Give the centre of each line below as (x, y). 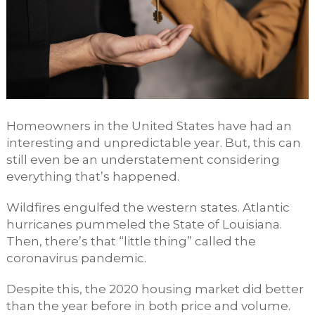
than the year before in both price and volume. (148, 306)
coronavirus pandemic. (76, 258)
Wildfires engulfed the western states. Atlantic (148, 207)
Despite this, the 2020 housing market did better (155, 289)
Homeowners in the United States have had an (149, 126)
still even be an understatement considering (143, 159)
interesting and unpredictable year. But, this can (153, 142)
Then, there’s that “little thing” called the (131, 241)
